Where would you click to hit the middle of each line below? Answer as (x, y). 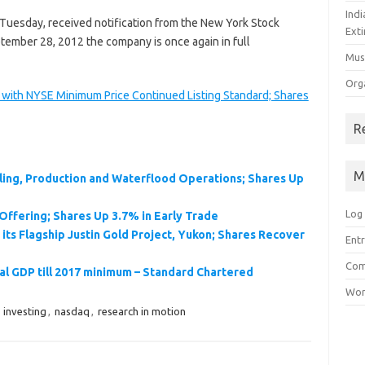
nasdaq (72, 311)
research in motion (141, 311)
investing (24, 311)
